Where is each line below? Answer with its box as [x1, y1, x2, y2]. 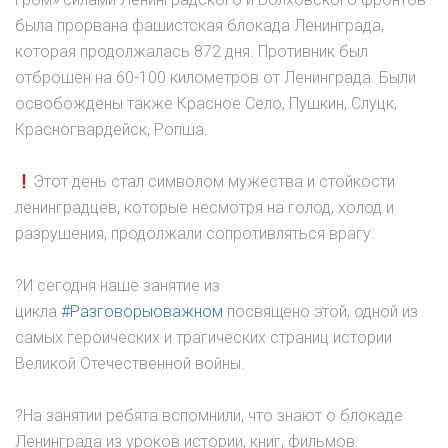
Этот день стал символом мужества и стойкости [33, 172, 396, 192]
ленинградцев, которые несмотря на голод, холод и [15, 198, 394, 218]
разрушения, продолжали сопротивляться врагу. [15, 224, 375, 244]
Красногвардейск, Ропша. [15, 120, 208, 140]
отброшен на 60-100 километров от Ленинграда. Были [15, 68, 416, 88]
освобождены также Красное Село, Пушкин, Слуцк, [15, 94, 397, 114]
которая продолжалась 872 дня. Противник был [15, 42, 368, 62]
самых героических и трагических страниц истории [15, 328, 392, 348]
